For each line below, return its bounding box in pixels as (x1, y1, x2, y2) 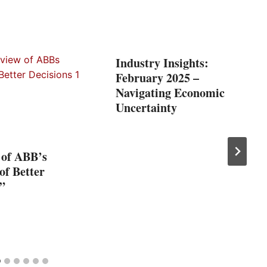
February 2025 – (116, 69, 199, 86)
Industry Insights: (116, 54, 209, 72)
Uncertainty (116, 98, 177, 116)
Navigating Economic (116, 83, 225, 101)
